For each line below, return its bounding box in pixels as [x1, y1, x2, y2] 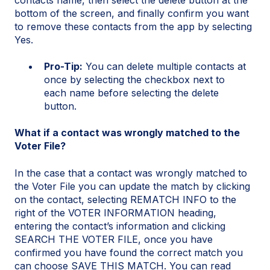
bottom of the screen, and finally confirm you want [14, 7, 249, 19]
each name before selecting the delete [44, 87, 219, 99]
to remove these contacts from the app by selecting [14, 20, 252, 33]
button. [44, 100, 77, 113]
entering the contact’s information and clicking [14, 219, 225, 232]
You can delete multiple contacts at [83, 60, 246, 73]
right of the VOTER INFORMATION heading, [14, 206, 216, 219]
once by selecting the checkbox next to [44, 74, 225, 86]
